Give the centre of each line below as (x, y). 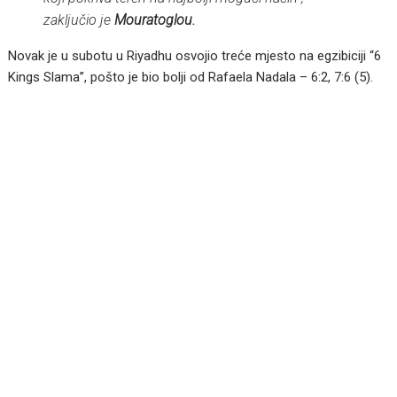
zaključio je (79, 19)
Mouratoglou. (156, 19)
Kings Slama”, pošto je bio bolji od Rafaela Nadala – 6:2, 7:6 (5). (191, 77)
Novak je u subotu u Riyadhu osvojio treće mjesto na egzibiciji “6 (195, 55)
